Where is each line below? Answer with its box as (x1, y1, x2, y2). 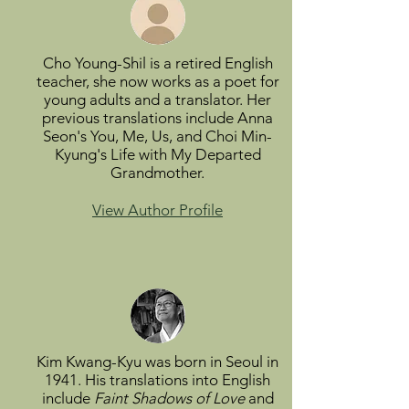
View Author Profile (92, 201, 223, 219)
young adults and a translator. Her (44, 90, 271, 109)
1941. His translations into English (45, 371, 270, 389)
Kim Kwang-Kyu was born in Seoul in (37, 352, 278, 371)
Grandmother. (110, 163, 204, 182)
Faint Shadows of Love (93, 389, 245, 407)
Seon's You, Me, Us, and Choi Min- (43, 127, 272, 145)
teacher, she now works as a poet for (36, 72, 279, 90)
